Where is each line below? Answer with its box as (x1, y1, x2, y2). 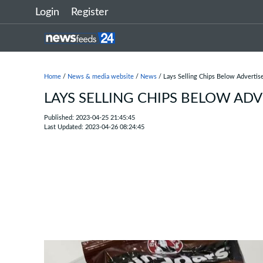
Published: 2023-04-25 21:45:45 (44, 114, 135, 121)
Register (71, 7, 109, 18)
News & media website (68, 73, 134, 80)
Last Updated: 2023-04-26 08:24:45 (44, 124, 144, 130)
